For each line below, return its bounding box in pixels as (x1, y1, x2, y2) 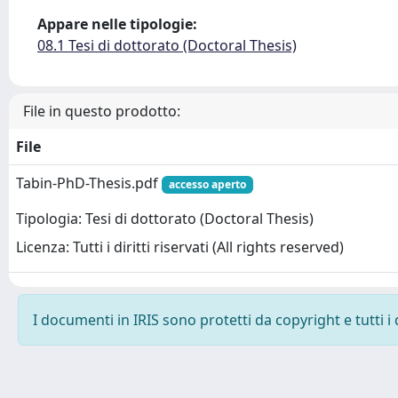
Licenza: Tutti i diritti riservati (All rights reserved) (16, 237, 344, 258)
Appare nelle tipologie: (37, 14, 197, 34)
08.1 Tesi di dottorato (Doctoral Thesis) (37, 36, 297, 55)
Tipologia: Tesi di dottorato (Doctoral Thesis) (16, 209, 314, 229)
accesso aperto (168, 177, 246, 192)
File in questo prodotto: (23, 101, 180, 121)
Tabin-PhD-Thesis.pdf (16, 173, 162, 193)
